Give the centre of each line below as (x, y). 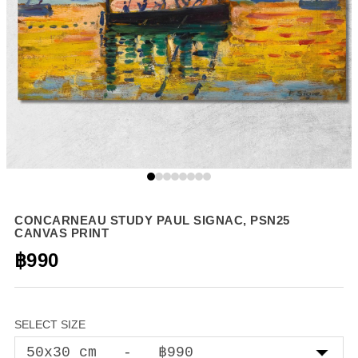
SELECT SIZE (50, 324)
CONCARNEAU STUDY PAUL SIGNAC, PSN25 (152, 220)
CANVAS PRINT (62, 233)
